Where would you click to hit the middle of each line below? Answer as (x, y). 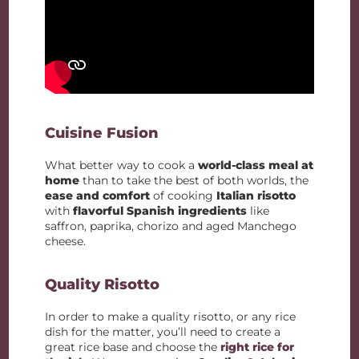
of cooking (184, 196)
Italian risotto (256, 196)
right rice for (258, 347)
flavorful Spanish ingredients (160, 211)
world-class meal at (256, 165)
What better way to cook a (122, 165)
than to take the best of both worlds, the (194, 180)
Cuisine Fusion (102, 133)
